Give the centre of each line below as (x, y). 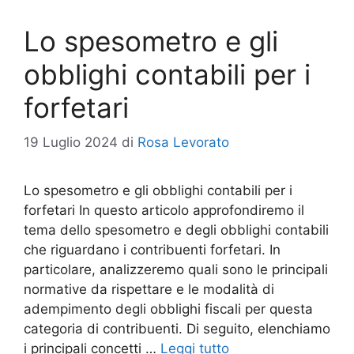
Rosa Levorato (183, 142)
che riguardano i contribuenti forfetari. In (152, 250)
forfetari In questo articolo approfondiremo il (164, 210)
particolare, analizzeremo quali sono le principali (176, 269)
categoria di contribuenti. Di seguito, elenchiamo (177, 329)
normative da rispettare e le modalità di (149, 289)
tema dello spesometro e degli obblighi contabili (176, 230)
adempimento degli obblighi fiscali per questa (168, 309)
